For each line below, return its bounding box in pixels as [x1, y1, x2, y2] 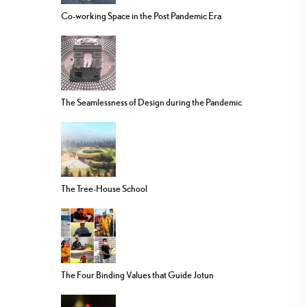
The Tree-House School [61, 183, 147, 195]
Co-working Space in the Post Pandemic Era [61, 10, 221, 22]
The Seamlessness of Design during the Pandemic [61, 97, 242, 108]
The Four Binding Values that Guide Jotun [61, 269, 214, 281]
